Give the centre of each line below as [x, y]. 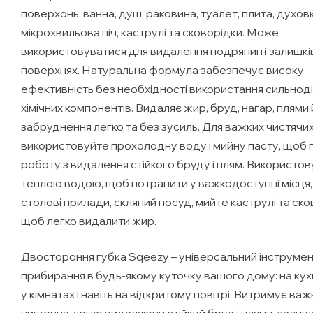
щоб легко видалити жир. [89, 220]
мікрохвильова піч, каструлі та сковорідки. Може [150, 32]
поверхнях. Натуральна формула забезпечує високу [162, 70]
